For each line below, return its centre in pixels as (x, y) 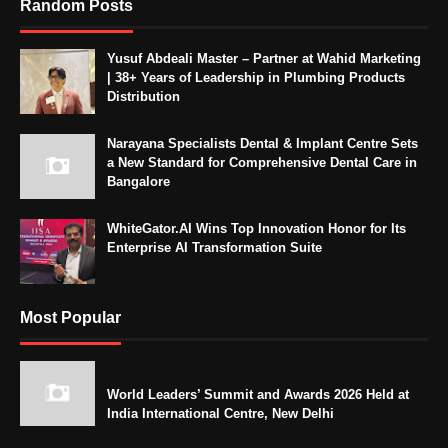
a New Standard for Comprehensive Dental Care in (262, 163)
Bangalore (138, 182)
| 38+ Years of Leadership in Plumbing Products (256, 78)
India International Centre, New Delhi (220, 414)
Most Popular (70, 318)
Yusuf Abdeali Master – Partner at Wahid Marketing (264, 59)
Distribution (143, 97)
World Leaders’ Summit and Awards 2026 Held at (258, 395)
